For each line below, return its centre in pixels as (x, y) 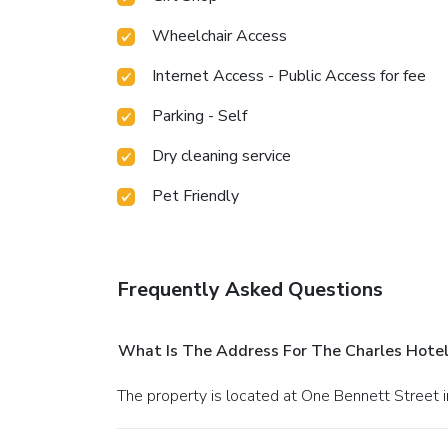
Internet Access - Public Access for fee (289, 75)
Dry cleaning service (221, 155)
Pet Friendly (195, 195)
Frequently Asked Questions (250, 289)
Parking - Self (199, 115)
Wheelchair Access (219, 35)
